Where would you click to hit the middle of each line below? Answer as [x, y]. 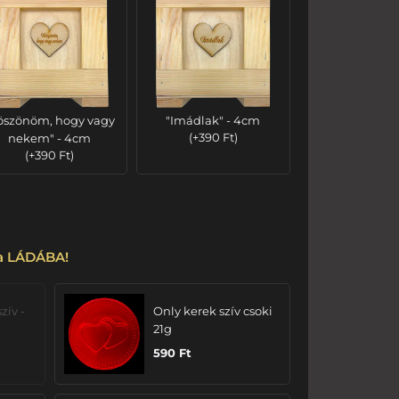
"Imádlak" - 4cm [213, 121]
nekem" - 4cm [50, 138]
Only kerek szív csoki [213, 311]
